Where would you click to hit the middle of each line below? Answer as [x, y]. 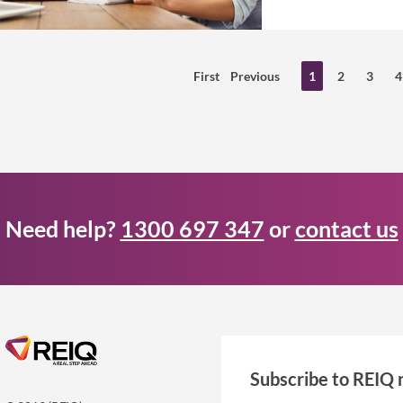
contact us [346, 229]
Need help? [63, 229]
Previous [255, 76]
